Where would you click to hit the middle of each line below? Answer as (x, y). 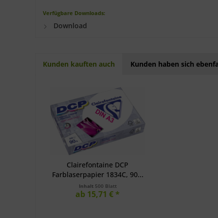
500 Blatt (106, 186)
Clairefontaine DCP (98, 165)
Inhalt (87, 186)
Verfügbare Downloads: (74, 13)
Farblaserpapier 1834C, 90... (98, 174)
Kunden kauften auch (79, 64)
